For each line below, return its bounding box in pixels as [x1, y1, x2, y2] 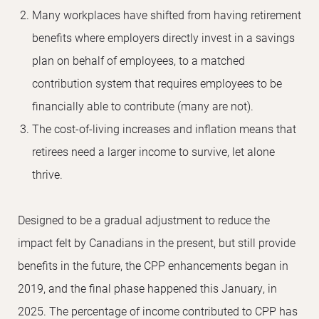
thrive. [32, 166, 63, 182]
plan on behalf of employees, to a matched [32, 52, 245, 68]
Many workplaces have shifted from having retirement [32, 6, 301, 22]
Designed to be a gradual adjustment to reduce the [18, 211, 270, 227]
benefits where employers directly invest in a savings [32, 29, 295, 45]
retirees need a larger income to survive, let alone [32, 143, 275, 159]
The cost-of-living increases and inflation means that [32, 120, 296, 136]
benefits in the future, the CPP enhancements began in [18, 257, 288, 273]
